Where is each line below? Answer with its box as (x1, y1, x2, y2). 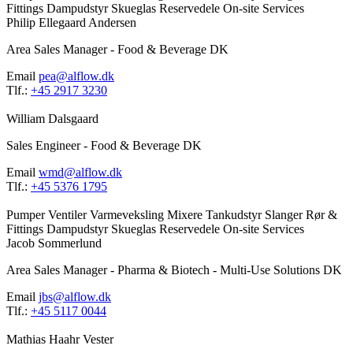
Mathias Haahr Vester (6, 333, 113, 347)
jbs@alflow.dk (39, 290, 111, 304)
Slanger (265, 208, 306, 222)
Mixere (167, 208, 206, 222)
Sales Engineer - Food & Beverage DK (6, 139, 202, 153)
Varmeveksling (90, 208, 167, 222)
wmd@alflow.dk (39, 165, 122, 180)
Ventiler (48, 208, 90, 222)
